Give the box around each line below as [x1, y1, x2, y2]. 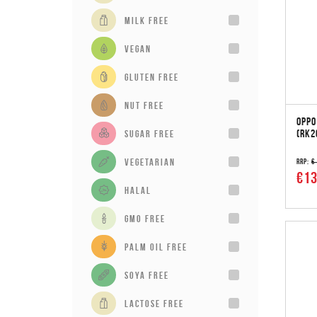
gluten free [125, 71, 179, 83]
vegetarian [125, 156, 175, 168]
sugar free [125, 127, 175, 139]
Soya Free [125, 269, 169, 281]
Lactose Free [125, 297, 184, 309]
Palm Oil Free [125, 241, 188, 253]
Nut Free [125, 99, 164, 111]
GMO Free [125, 212, 166, 224]
